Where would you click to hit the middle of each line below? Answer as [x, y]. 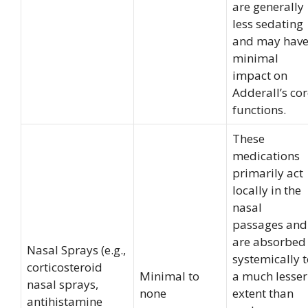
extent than [263, 293]
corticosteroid [65, 267]
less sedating [268, 23]
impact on [260, 75]
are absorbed [269, 241]
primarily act [268, 173]
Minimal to [169, 276]
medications [266, 155]
